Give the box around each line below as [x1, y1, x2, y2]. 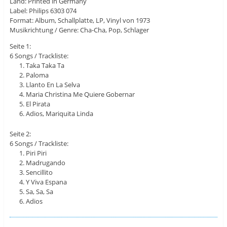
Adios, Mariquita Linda [26, 108, 94, 118]
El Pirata [26, 99, 51, 108]
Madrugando [26, 158, 66, 168]
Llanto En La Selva [26, 80, 81, 89]
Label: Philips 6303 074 [9, 6, 77, 15]
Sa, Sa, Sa [26, 187, 54, 197]
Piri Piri [26, 148, 47, 158]
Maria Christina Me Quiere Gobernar [26, 89, 135, 99]
